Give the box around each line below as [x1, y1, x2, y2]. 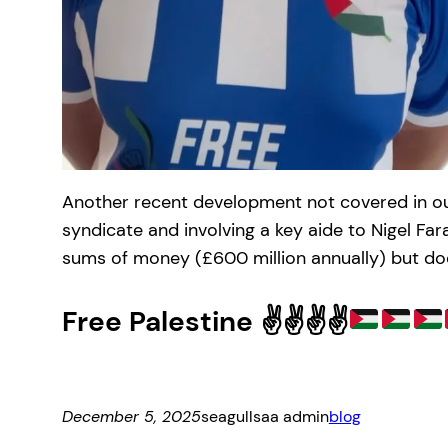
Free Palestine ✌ [61, 302, 282, 340]
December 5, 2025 [61, 405, 201, 427]
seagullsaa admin [200, 405, 329, 427]
